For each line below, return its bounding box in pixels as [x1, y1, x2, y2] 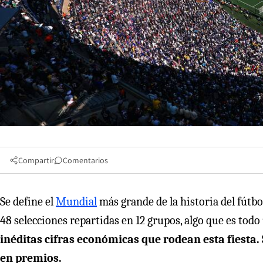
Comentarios [63, 154, 108, 166]
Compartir [18, 154, 54, 166]
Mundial [56, 194, 97, 208]
